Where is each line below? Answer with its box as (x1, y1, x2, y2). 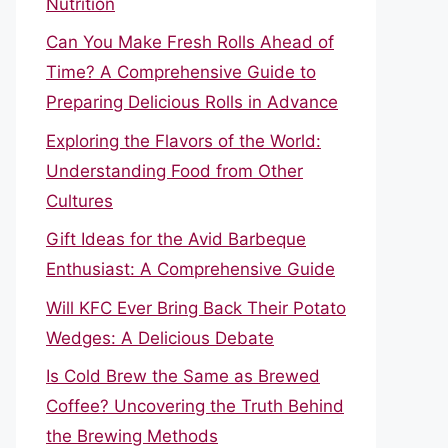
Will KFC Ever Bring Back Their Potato (46, 297, 346, 318)
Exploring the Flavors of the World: (46, 130, 321, 151)
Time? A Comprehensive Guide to (46, 62, 316, 82)
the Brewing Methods (46, 426, 218, 446)
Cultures (46, 190, 113, 211)
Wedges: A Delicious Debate (46, 327, 274, 348)
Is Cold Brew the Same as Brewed (46, 366, 320, 386)
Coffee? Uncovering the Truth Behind (46, 396, 344, 416)
